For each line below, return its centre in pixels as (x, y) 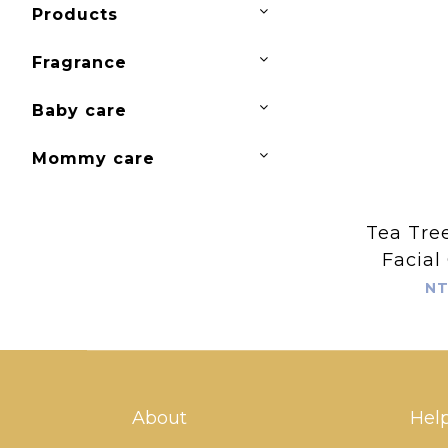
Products (75, 14)
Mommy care (93, 158)
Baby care (79, 110)
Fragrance (79, 62)
